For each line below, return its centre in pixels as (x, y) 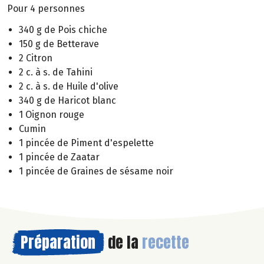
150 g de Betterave (59, 44)
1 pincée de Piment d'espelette (86, 143)
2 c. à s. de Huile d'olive (69, 87)
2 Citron (36, 58)
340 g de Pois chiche (63, 30)
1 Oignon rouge (52, 115)
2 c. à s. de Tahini (56, 72)
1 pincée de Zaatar (59, 157)
